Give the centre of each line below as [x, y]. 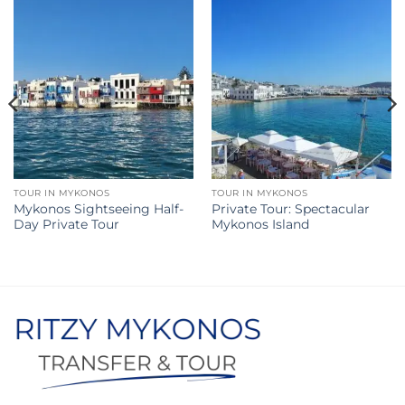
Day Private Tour [66, 224]
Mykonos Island [260, 224]
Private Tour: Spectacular [290, 208]
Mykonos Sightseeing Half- [98, 208]
